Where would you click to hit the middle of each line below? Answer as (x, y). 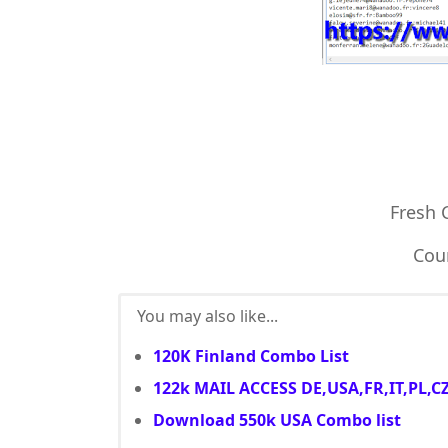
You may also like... (207, 316)
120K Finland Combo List (251, 356)
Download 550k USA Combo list (277, 420)
